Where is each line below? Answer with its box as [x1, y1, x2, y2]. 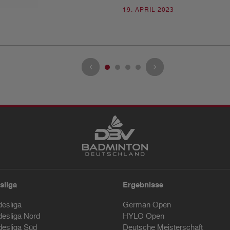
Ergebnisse [123, 180, 163, 190]
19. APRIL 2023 [123, 6, 174, 14]
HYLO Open [123, 211, 164, 221]
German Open [123, 200, 171, 210]
